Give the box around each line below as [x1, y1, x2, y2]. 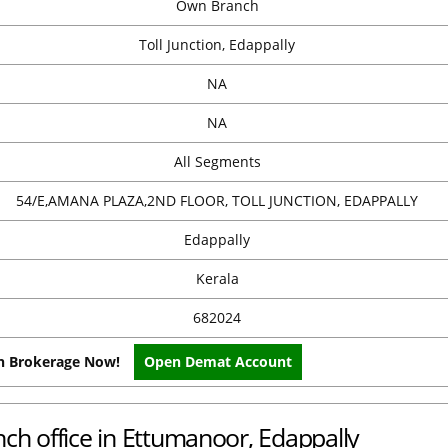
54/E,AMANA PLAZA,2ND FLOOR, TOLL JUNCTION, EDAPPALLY [16, 191, 418, 211]
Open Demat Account [144, 352, 292, 372]
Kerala [195, 269, 239, 289]
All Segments [173, 152, 261, 172]
